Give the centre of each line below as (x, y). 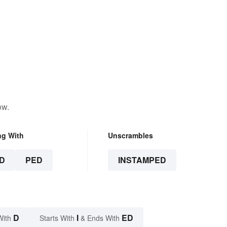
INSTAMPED (142, 160)
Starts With (58, 218)
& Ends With (100, 218)
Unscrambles (130, 136)
